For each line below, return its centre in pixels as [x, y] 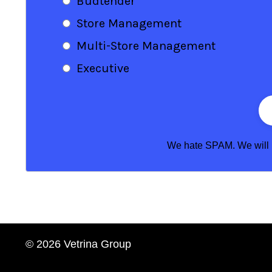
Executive [103, 68]
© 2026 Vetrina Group [78, 244]
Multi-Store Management [146, 46]
